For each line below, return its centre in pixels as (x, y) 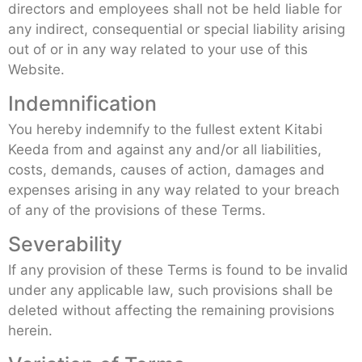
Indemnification (82, 103)
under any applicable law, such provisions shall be (170, 290)
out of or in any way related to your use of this (158, 49)
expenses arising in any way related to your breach (174, 189)
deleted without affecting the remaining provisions (171, 310)
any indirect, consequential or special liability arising (177, 29)
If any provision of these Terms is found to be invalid (178, 269)
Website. (36, 69)
